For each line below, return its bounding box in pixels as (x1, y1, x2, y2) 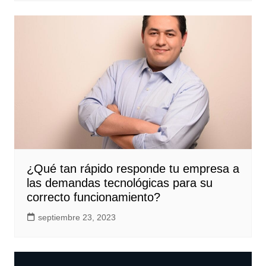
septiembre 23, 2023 (37, 213, 116, 223)
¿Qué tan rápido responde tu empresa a (26, 162, 239, 176)
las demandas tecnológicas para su (26, 176, 213, 190)
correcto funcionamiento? (26, 191, 160, 204)
